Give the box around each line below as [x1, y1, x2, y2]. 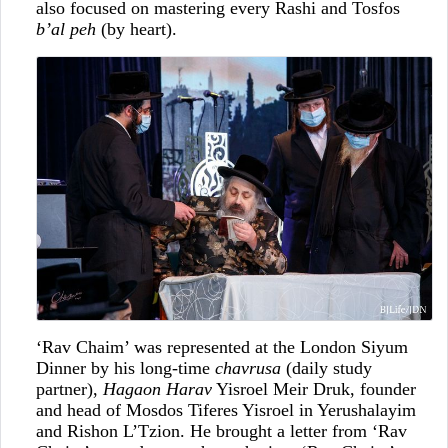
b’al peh [35, 18, 96, 39]
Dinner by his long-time [35, 358, 215, 378]
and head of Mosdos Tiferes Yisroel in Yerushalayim [35, 400, 416, 420]
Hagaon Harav [102, 379, 212, 399]
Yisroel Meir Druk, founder [211, 379, 416, 399]
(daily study [280, 358, 372, 378]
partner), [35, 379, 103, 399]
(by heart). [95, 18, 177, 39]
